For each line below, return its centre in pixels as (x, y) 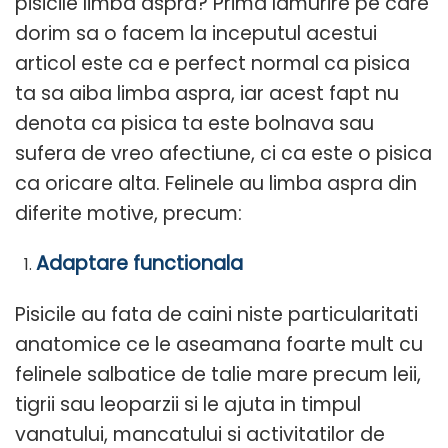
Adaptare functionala (139, 264)
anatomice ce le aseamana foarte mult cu (219, 345)
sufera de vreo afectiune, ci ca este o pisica (223, 153)
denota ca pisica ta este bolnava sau (194, 123)
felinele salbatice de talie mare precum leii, (218, 375)
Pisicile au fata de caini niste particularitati (216, 315)
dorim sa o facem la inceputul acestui (196, 33)
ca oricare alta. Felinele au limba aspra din (216, 183)
